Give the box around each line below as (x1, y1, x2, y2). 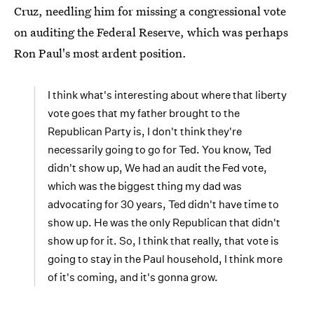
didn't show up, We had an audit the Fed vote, (48, 161, 267, 175)
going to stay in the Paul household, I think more (48, 252, 282, 266)
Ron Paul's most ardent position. (14, 44, 186, 61)
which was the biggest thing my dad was (48, 179, 242, 193)
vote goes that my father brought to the (48, 106, 240, 120)
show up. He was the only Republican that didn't (48, 215, 280, 229)
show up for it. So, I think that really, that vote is (48, 233, 279, 247)
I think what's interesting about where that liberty (48, 88, 287, 102)
